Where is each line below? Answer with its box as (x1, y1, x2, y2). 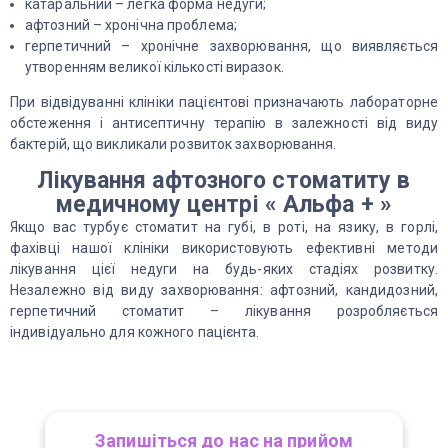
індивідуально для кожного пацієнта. (10, 324, 260, 340)
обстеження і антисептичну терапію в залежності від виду (10, 115, 438, 131)
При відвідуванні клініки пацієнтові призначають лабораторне (10, 94, 438, 110)
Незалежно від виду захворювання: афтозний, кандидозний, (10, 282, 438, 298)
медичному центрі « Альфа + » (56, 191, 392, 218)
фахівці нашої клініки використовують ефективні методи (10, 240, 438, 256)
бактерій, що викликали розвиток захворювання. (10, 136, 337, 152)
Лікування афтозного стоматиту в (37, 167, 411, 194)
